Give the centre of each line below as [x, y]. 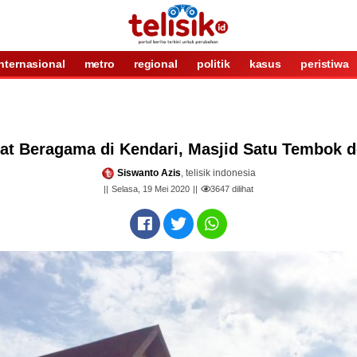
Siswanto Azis [149, 173]
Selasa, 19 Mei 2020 [151, 189]
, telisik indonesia [218, 173]
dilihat [241, 189]
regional [155, 64]
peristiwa [325, 64]
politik [213, 64]
